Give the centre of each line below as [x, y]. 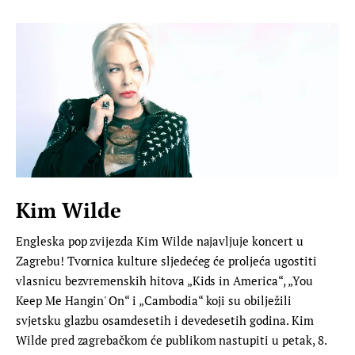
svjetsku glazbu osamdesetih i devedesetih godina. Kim [165, 320]
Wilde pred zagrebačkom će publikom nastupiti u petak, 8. [171, 340]
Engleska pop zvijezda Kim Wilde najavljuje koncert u [160, 240]
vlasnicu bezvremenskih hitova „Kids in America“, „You [164, 280]
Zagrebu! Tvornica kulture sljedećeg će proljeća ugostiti [166, 260]
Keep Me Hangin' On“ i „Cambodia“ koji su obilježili [154, 300]
